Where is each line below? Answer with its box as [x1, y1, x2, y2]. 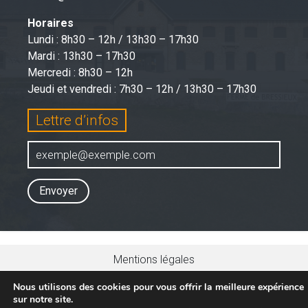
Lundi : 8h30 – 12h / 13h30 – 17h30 [27, 33, 199, 46]
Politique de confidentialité [90, 286, 218, 299]
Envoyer [39, 184, 78, 197]
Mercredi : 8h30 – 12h [27, 66, 133, 79]
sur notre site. [13, 293, 73, 306]
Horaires [27, 16, 74, 30]
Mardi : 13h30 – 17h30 [27, 49, 135, 63]
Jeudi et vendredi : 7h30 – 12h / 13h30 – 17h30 [27, 82, 256, 96]
